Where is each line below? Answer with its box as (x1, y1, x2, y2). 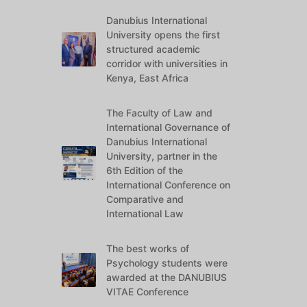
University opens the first (106, 29, 221, 40)
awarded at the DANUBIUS (106, 271, 228, 283)
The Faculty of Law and (106, 107, 213, 119)
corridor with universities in (106, 58, 228, 69)
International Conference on (106, 179, 231, 191)
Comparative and (106, 193, 184, 205)
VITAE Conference (106, 286, 189, 297)
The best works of (106, 243, 190, 254)
